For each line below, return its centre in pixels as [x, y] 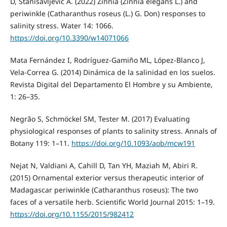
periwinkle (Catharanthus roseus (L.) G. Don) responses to [107, 13]
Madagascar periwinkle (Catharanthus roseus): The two [104, 190]
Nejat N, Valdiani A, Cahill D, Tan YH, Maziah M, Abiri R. [104, 165]
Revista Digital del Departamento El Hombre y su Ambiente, [111, 84]
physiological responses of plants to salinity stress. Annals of [113, 131]
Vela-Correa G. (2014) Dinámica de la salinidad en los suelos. [112, 72]
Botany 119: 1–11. [41, 143]
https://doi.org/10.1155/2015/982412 [72, 214]
